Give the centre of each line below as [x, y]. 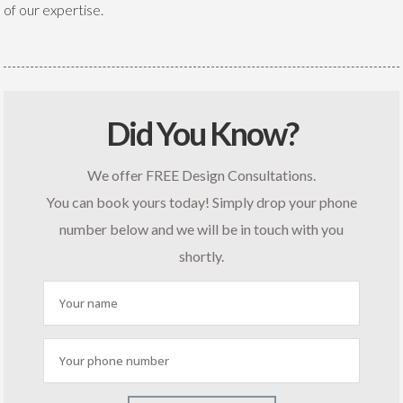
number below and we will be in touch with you [201, 228]
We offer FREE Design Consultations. [201, 175]
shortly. [201, 255]
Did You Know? [201, 133]
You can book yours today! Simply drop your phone [201, 201]
